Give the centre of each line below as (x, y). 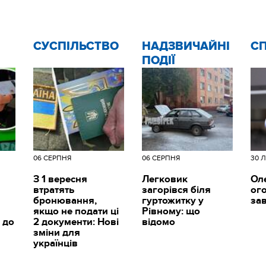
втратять (53, 190)
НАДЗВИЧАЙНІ (186, 46)
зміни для (56, 232)
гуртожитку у (172, 200)
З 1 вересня (60, 179)
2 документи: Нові (76, 222)
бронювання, (65, 200)
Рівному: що (171, 211)
